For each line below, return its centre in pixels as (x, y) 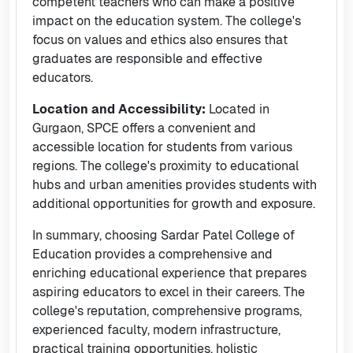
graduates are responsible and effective (147, 59)
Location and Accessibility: (119, 109)
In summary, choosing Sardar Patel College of (163, 235)
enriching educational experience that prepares (169, 273)
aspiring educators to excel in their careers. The (169, 292)
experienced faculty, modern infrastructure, (156, 330)
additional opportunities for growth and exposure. (174, 204)
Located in (238, 109)
